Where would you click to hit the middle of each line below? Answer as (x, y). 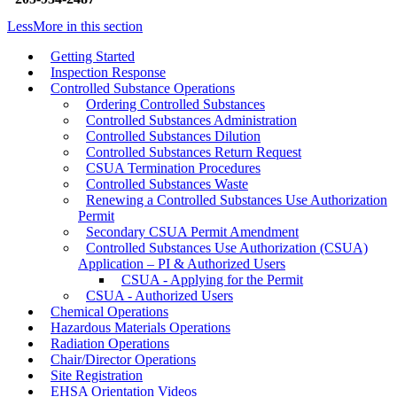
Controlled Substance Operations (143, 89)
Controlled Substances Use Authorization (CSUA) (227, 248)
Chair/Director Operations (123, 360)
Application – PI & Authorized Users (182, 264)
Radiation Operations (110, 344)
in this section (103, 27)
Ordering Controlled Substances (175, 105)
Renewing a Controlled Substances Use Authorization (237, 200)
